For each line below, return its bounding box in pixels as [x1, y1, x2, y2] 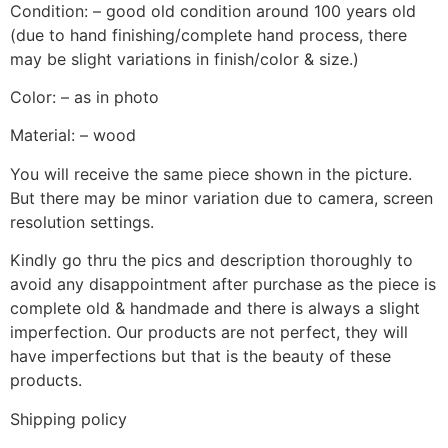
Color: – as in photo [10, 87, 159, 108]
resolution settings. [10, 211, 154, 232]
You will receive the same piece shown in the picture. [10, 163, 412, 184]
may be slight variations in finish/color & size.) [10, 48, 359, 69]
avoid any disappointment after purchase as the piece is [10, 274, 436, 295]
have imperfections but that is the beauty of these [10, 346, 391, 367]
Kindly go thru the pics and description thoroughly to [10, 250, 413, 271]
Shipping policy [10, 408, 127, 429]
